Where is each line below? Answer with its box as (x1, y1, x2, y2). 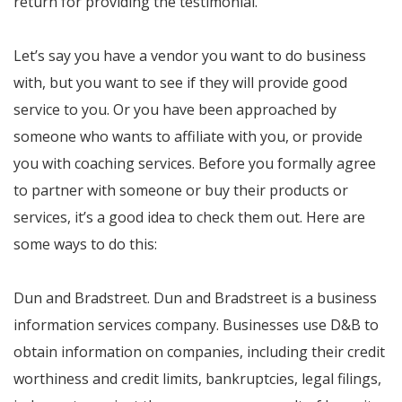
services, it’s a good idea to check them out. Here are (13, 207, 365, 227)
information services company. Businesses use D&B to (13, 315, 379, 335)
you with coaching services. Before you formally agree (13, 153, 376, 173)
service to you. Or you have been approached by (13, 100, 336, 119)
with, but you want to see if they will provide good (13, 73, 347, 92)
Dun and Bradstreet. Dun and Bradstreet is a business (13, 288, 377, 308)
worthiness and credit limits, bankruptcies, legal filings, (13, 369, 381, 389)
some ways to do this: (13, 234, 157, 254)
